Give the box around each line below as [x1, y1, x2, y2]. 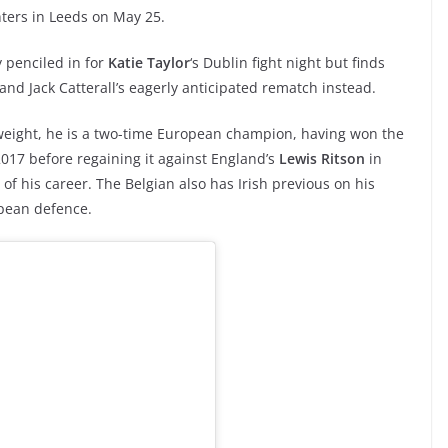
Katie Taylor [108, 53, 190, 73]
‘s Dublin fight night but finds [190, 53, 385, 73]
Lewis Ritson [279, 149, 365, 169]
